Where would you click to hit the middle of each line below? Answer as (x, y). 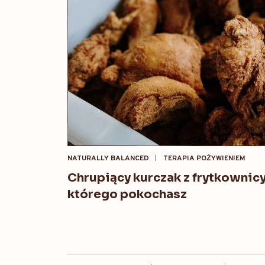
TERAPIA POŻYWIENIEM (204, 159)
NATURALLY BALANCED (108, 159)
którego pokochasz (127, 195)
